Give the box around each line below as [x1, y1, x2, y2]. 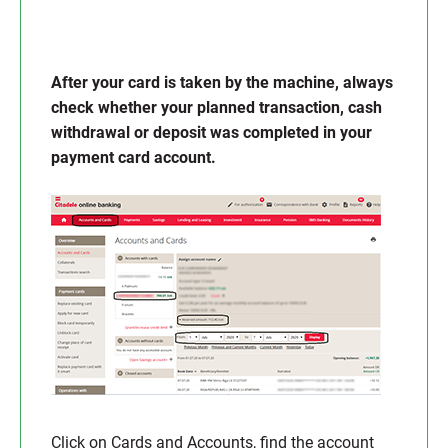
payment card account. [51, 148, 216, 167]
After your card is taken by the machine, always [51, 73, 393, 92]
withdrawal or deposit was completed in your [51, 123, 372, 142]
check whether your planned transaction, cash [51, 98, 382, 117]
